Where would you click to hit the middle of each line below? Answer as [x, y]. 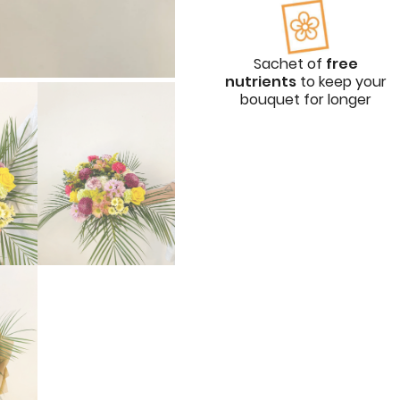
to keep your [341, 82]
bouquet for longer [305, 100]
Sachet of [289, 64]
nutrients [260, 82]
